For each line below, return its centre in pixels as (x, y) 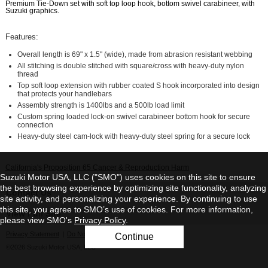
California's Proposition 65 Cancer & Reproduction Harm (97, 167)
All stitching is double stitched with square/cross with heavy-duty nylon (131, 66)
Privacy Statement (33, 234)
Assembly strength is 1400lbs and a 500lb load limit (101, 105)
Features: (22, 37)
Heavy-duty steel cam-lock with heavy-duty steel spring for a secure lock (134, 136)
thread (28, 74)
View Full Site (33, 214)
